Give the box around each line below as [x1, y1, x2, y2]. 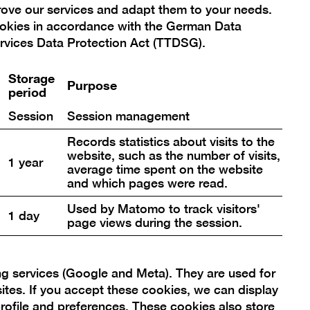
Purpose [66, 73, 117, 97]
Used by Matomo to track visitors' [66, 201, 260, 217]
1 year [8, 154, 43, 171]
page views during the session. [66, 215, 242, 231]
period [8, 80, 46, 104]
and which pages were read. [66, 175, 228, 192]
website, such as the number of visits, [66, 147, 280, 164]
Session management [66, 108, 190, 125]
